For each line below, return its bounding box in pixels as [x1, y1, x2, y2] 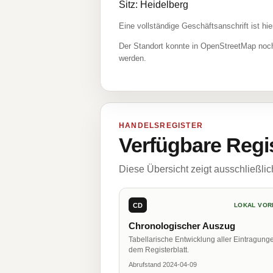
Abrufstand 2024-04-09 [129, 261, 197, 268]
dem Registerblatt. [129, 246, 189, 254]
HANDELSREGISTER [119, 121, 203, 130]
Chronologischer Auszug [129, 221, 235, 231]
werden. [119, 54, 146, 63]
